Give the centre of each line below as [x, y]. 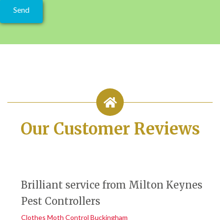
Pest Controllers [61, 201]
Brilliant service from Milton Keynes [112, 185]
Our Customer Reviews [110, 129]
